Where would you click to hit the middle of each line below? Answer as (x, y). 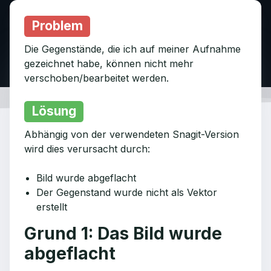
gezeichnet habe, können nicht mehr (109, 64)
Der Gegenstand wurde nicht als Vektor (127, 192)
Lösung (54, 111)
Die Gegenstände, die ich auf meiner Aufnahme (132, 49)
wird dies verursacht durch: (87, 149)
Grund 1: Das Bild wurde (123, 233)
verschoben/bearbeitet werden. (96, 78)
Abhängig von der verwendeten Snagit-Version (132, 134)
